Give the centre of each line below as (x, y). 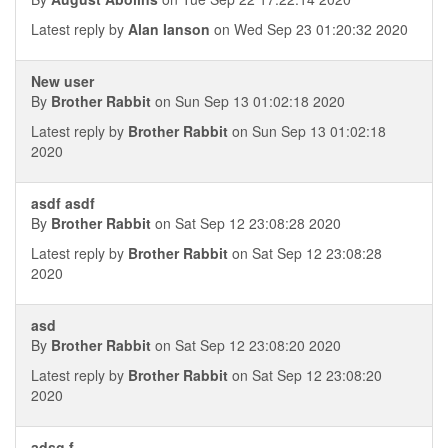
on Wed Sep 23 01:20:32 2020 (309, 29)
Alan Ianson (169, 29)
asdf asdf (63, 203)
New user (62, 81)
